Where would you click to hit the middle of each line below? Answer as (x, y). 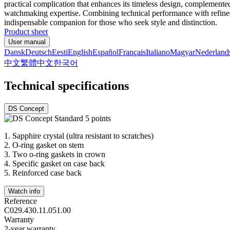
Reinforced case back (47, 172)
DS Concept (26, 108)
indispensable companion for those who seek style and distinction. (111, 22)
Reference (21, 201)
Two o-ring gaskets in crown (59, 154)
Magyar (183, 52)
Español (106, 52)
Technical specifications (66, 85)
